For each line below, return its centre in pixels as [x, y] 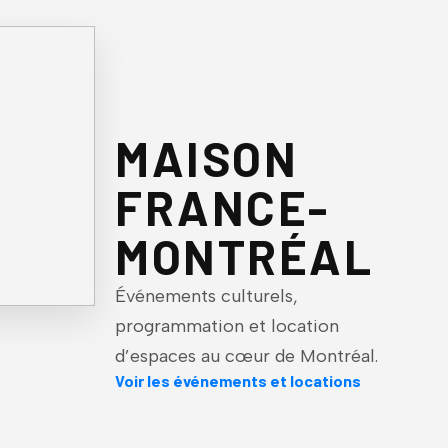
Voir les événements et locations [238, 380]
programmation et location [227, 325]
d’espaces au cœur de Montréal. [247, 355]
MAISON [207, 157]
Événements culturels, [207, 295]
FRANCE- [222, 206]
